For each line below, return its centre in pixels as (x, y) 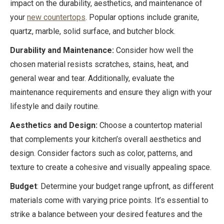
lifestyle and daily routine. (55, 106)
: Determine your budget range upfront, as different (125, 186)
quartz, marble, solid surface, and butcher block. (93, 31)
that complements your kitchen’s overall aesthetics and (105, 139)
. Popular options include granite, (142, 17)
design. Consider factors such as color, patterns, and (101, 153)
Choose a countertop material (150, 125)
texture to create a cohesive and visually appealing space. (111, 167)
